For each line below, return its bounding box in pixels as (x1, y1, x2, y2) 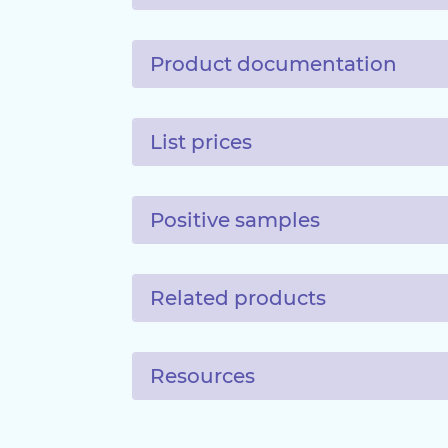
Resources (150, 363, 255, 388)
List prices (150, 129, 252, 154)
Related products (150, 285, 326, 310)
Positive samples (150, 207, 320, 232)
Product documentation (150, 51, 397, 76)
